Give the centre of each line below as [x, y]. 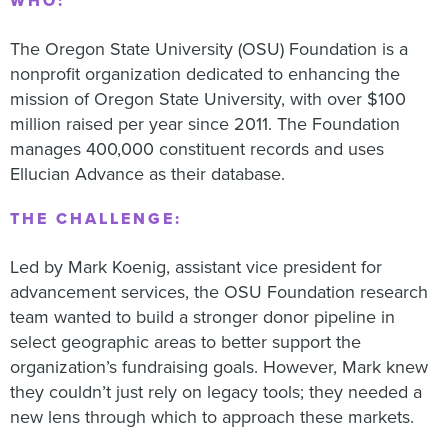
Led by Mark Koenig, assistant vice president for [196, 267]
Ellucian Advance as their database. [147, 174]
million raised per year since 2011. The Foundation [205, 124]
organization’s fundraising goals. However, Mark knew [219, 367]
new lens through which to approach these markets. [212, 417]
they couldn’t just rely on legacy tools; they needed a [216, 392]
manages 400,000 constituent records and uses [197, 149]
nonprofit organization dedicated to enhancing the [205, 74]
